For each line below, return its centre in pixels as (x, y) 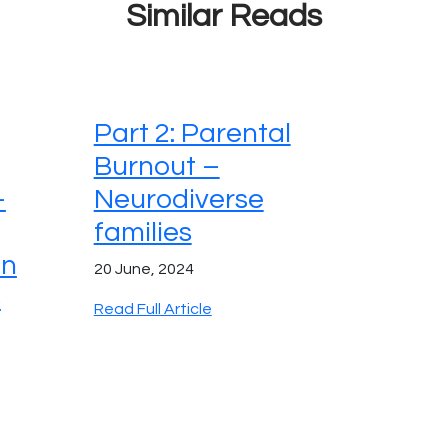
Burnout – (156, 167)
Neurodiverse (178, 200)
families (142, 233)
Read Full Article (152, 309)
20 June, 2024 (143, 269)
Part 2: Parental (192, 134)
